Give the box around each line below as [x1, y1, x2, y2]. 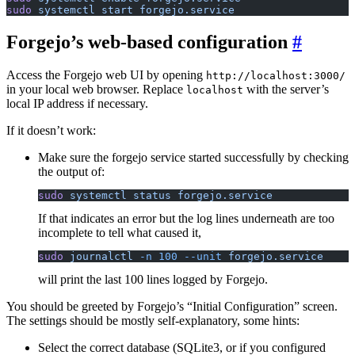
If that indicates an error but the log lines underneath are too [38, 212, 334, 226]
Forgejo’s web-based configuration [6, 31, 288, 52]
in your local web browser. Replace [6, 82, 186, 97]
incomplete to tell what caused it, [38, 226, 201, 240]
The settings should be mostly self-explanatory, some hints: [6, 314, 300, 328]
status [127, 189, 171, 202]
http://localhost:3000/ [206, 70, 345, 82]
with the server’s [243, 82, 329, 97]
